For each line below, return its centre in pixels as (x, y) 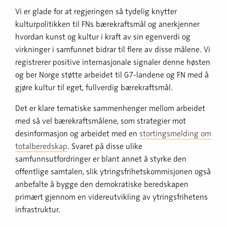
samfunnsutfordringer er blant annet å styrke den (101, 159)
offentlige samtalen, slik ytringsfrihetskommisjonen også (113, 172)
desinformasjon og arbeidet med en (77, 134)
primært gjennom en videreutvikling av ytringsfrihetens (111, 197)
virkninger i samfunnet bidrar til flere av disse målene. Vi (113, 49)
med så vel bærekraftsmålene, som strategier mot (101, 121)
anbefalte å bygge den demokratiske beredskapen (102, 184)
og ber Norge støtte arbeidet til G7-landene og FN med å (112, 75)
